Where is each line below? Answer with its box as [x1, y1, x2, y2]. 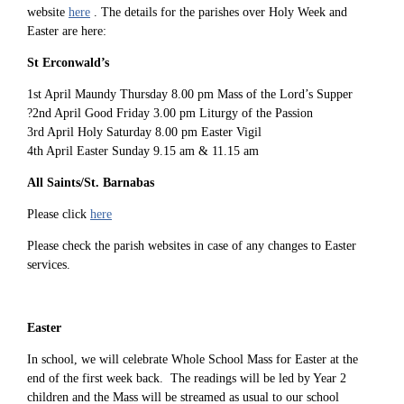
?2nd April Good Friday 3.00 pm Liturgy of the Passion [27, 106, 313, 120]
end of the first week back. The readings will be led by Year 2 [27, 371, 346, 385]
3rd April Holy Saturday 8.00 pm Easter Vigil [27, 124, 262, 139]
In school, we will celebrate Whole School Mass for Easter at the [27, 352, 358, 366]
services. [27, 257, 70, 271]
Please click [27, 207, 90, 221]
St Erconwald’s [27, 55, 109, 69]
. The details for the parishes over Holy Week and [90, 5, 347, 19]
